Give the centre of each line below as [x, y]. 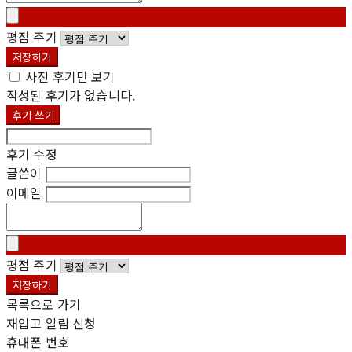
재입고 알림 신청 [51, 323]
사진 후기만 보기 [70, 76]
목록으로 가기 [44, 304]
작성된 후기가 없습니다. [71, 95]
